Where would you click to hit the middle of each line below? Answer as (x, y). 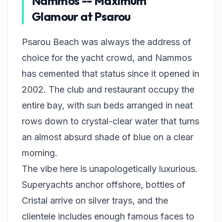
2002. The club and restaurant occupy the (108, 90)
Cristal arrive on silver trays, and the (95, 201)
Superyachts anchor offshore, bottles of (104, 185)
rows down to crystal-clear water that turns (111, 121)
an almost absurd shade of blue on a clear (108, 137)
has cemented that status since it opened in (111, 74)
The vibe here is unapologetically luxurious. (110, 169)
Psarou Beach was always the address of (107, 42)
